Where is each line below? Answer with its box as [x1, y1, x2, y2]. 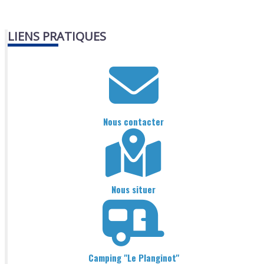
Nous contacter [103, 114, 164, 128]
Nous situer [111, 183, 156, 196]
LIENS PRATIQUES [8, 28, 107, 45]
